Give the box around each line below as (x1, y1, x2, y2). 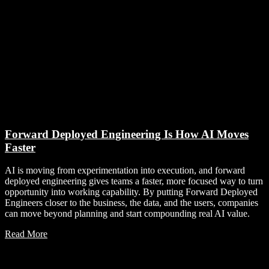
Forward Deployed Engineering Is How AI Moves (5, 127, 249, 141)
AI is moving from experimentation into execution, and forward (5, 165, 245, 176)
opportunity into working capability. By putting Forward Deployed (5, 187, 258, 198)
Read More (5, 229, 47, 240)
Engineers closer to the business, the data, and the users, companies (5, 198, 258, 208)
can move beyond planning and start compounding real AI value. (5, 208, 250, 219)
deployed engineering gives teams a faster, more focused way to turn (5, 176, 263, 187)
